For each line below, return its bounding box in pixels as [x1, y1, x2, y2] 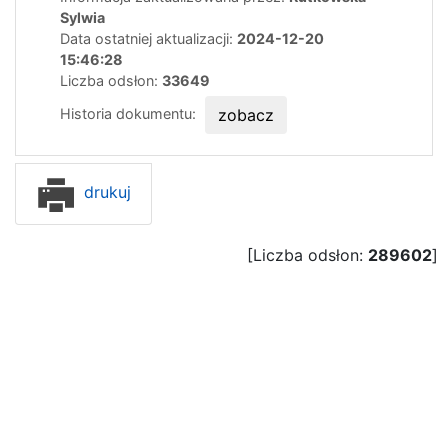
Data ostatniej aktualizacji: [60, 29, 237, 47]
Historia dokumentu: [60, 104, 200, 122]
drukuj [79, 182, 131, 203]
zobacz [218, 104, 274, 125]
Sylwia [60, 8, 105, 26]
